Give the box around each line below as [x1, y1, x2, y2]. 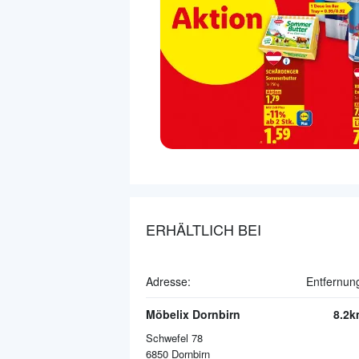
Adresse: [146, 273, 191, 290]
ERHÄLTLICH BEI [146, 219, 261, 240]
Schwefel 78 [146, 330, 203, 346]
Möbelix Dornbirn [146, 306, 240, 323]
